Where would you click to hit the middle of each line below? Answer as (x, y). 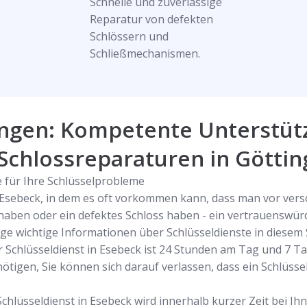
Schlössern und (129, 36)
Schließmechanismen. (145, 53)
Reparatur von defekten (151, 19)
